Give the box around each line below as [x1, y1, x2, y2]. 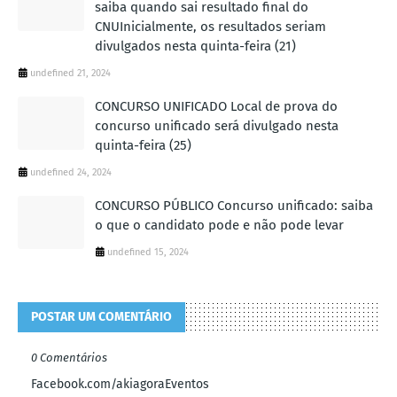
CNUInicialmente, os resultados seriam [95, 18, 326, 35]
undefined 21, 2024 [30, 66, 111, 79]
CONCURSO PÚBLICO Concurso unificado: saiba [95, 197, 373, 214]
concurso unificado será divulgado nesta [95, 117, 339, 134]
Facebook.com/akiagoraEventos [31, 376, 209, 392]
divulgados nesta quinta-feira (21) [95, 37, 296, 54]
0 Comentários [31, 350, 107, 364]
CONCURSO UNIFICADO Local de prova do [95, 97, 338, 114]
